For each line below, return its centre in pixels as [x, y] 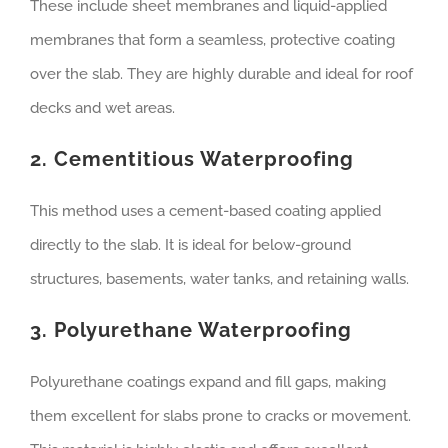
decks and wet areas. [102, 108]
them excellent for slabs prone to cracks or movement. [220, 416]
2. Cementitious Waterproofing [192, 159]
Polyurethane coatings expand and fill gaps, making [208, 382]
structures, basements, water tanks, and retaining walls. [219, 279]
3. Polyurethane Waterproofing [191, 330]
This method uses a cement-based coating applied [205, 211]
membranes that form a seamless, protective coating [212, 40]
